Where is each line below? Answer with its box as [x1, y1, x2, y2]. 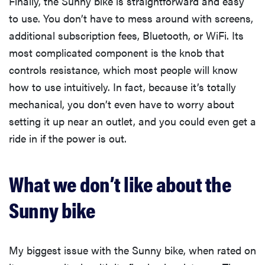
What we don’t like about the [9, 168, 231, 199]
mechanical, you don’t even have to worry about [9, 96, 234, 112]
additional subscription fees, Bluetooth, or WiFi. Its [9, 28, 244, 43]
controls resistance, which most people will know [9, 62, 238, 77]
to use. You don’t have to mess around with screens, [9, 11, 253, 26]
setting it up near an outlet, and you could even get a [9, 114, 256, 129]
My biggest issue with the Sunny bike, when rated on [9, 243, 256, 258]
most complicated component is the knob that [9, 45, 224, 60]
